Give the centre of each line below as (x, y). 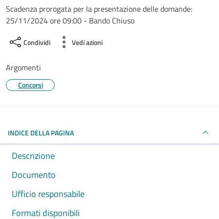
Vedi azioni (87, 42)
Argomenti (23, 67)
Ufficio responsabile (48, 194)
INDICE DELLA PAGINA (41, 132)
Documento (34, 175)
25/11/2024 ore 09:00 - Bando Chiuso (70, 21)
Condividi (37, 42)
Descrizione (33, 156)
